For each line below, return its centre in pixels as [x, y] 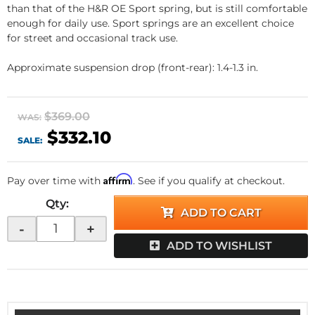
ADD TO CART [221, 213]
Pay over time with [55, 181]
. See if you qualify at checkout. [209, 181]
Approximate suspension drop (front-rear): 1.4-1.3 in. [133, 67]
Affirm [118, 179]
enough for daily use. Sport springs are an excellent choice [150, 23]
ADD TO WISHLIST [219, 246]
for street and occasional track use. [92, 38]
